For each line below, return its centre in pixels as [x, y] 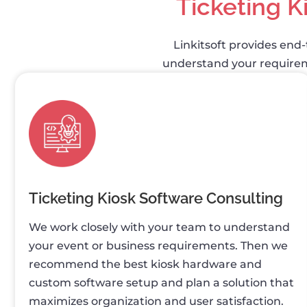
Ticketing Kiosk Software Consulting [156, 198]
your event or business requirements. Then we [158, 245]
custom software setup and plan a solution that [161, 282]
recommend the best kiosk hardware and [145, 264]
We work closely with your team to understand [159, 227]
